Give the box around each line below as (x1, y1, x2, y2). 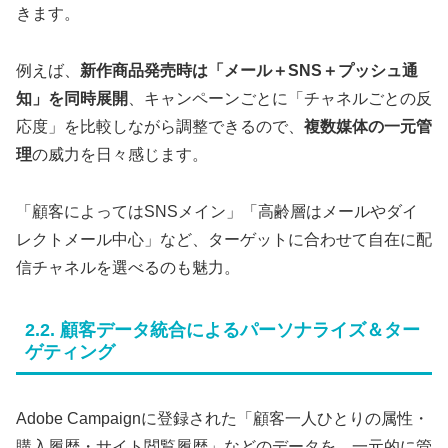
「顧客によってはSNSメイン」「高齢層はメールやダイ (16, 202, 418, 220)
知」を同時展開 (16, 89, 128, 107)
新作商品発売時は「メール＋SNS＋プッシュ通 (80, 61, 418, 79)
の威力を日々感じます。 (32, 145, 208, 163)
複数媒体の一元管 (304, 117, 432, 135)
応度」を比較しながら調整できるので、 (16, 117, 304, 135)
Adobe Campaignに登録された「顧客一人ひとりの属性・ (16, 409, 429, 427)
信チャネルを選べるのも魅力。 (16, 258, 240, 276)
